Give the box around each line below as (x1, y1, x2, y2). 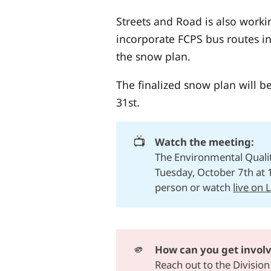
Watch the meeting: (155, 135, 255, 149)
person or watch (155, 180, 233, 195)
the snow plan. (116, 48, 191, 64)
